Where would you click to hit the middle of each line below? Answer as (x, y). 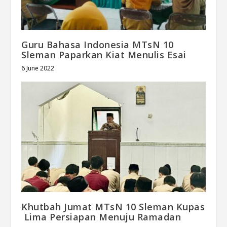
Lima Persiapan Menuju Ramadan (101, 217)
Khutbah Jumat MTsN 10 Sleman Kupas (113, 206)
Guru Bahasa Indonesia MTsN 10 (98, 44)
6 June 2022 (38, 68)
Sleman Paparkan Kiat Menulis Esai (104, 54)
